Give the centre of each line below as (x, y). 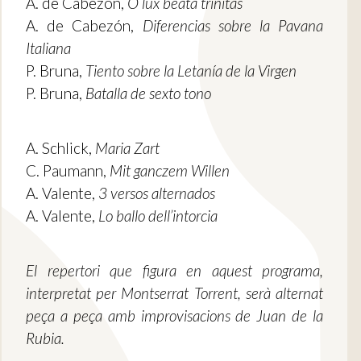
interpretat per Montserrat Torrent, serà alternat (174, 293)
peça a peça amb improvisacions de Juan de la (174, 316)
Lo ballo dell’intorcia (158, 216)
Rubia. (45, 338)
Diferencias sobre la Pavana (232, 26)
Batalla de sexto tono (148, 93)
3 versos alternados (157, 193)
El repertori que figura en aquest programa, (174, 271)
